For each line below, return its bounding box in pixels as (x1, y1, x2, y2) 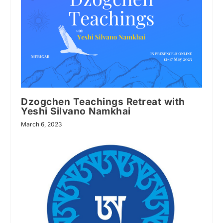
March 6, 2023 (21, 120, 62, 128)
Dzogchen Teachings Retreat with (21, 96, 185, 108)
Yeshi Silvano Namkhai (21, 106, 131, 117)
